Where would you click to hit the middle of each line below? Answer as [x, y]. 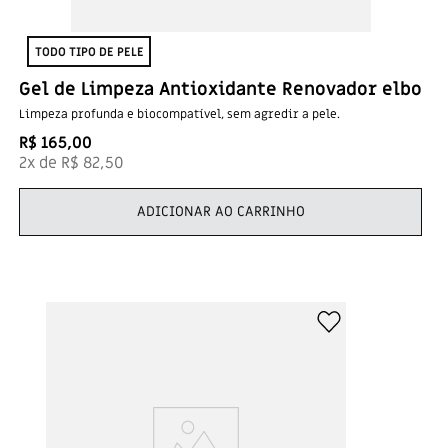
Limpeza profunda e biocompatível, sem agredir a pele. [179, 114]
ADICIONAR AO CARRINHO [220, 211]
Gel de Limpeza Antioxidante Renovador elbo [220, 89]
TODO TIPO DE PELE [89, 51]
